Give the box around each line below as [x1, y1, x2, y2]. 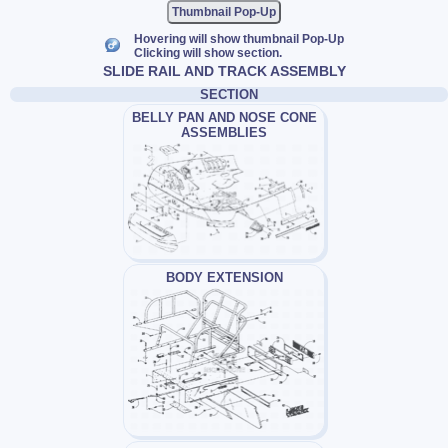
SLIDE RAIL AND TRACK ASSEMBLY [102, 62, 346, 79]
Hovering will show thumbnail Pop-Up [133, 31, 344, 46]
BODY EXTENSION [165, 270, 283, 286]
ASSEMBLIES [181, 124, 267, 140]
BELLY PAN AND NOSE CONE [131, 109, 317, 125]
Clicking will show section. [133, 45, 282, 60]
